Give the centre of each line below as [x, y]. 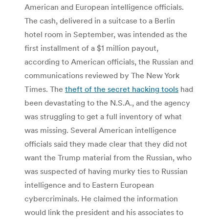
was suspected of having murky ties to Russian [106, 171]
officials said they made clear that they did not [106, 144]
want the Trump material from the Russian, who [108, 158]
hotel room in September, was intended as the [106, 34]
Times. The [45, 89]
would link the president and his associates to [104, 212]
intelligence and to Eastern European [89, 185]
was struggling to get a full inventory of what [103, 117]
